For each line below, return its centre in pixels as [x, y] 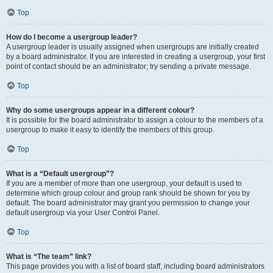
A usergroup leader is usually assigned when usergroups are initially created [133, 47]
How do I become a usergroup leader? [72, 37]
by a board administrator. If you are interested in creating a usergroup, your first [136, 57]
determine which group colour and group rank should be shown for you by [128, 193]
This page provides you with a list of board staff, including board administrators [135, 266]
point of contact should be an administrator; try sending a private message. [129, 66]
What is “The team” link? [49, 257]
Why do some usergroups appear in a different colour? [100, 110]
